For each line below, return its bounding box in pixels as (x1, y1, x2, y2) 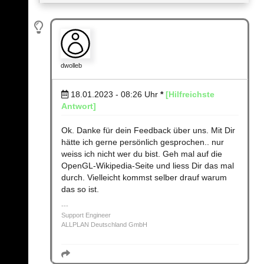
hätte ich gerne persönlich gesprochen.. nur (61, 137, 224, 147)
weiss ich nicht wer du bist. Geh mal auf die (61, 149, 222, 159)
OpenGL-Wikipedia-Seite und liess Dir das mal (61, 161, 234, 171)
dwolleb (61, 62, 82, 70)
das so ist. (61, 184, 99, 194)
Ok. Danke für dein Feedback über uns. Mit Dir (61, 126, 235, 136)
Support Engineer (61, 212, 111, 219)
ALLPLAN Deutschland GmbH (61, 221, 147, 229)
